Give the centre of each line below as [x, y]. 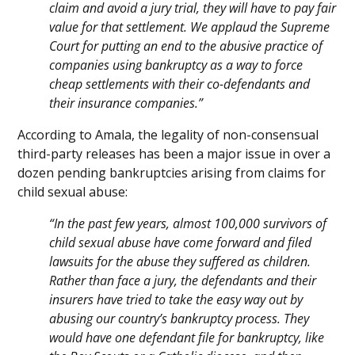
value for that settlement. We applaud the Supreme [190, 27]
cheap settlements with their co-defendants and [180, 84]
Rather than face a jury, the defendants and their [183, 281]
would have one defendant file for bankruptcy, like [187, 338]
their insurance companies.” [126, 103]
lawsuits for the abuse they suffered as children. [180, 262]
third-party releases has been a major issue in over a [174, 154]
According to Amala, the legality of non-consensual [168, 135]
